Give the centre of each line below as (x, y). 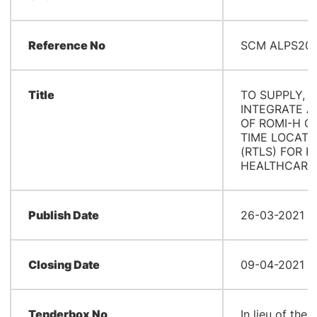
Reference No (67, 45)
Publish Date (63, 215)
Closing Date (64, 265)
